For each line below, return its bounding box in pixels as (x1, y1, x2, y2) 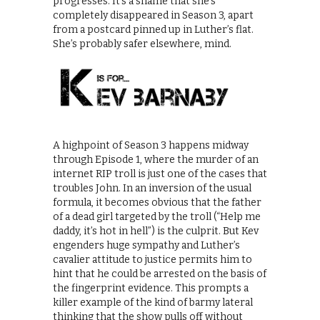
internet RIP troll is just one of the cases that (53, 167, 267, 180)
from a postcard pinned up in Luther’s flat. (53, 23, 254, 36)
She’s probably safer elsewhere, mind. (53, 37, 231, 50)
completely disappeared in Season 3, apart (53, 9, 254, 21)
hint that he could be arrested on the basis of (53, 267, 266, 280)
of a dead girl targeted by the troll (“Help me (53, 210, 261, 223)
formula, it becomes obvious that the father (53, 196, 261, 209)
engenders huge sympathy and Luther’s (53, 239, 240, 251)
